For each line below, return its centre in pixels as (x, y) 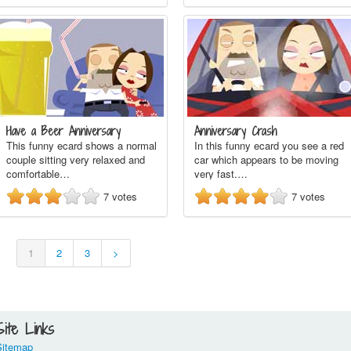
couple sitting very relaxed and (76, 159)
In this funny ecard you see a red (269, 145)
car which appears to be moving (266, 159)
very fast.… (221, 174)
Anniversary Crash (236, 131)
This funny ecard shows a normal (81, 145)
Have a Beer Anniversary (63, 131)
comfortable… (38, 174)
